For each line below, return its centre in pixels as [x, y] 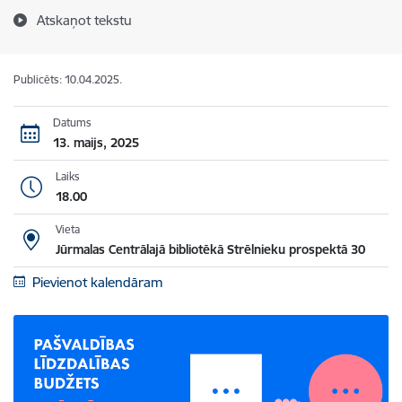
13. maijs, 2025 [96, 142]
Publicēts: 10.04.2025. [68, 79]
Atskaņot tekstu [84, 20]
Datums [72, 122]
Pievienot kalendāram [97, 282]
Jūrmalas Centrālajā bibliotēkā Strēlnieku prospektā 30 [210, 249]
